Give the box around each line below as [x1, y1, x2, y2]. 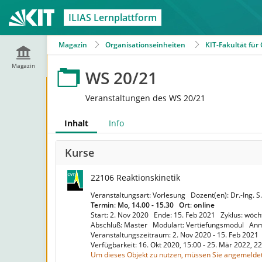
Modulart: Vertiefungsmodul [153, 220, 247, 230]
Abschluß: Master [91, 220, 151, 230]
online [194, 200, 215, 210]
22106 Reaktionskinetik [91, 172, 180, 183]
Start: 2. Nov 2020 [91, 210, 152, 220]
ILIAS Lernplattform [68, 11, 157, 24]
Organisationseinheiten [105, 40, 185, 50]
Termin [91, 200, 114, 210]
